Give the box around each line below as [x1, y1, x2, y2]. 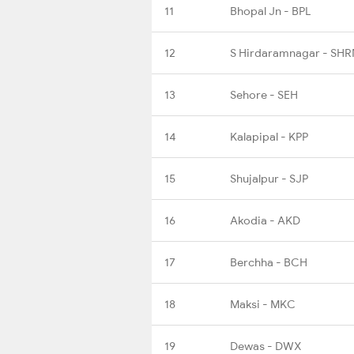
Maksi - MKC [230, 296, 296, 311]
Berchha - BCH [230, 254, 307, 269]
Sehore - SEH [230, 87, 298, 102]
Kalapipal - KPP [230, 129, 308, 144]
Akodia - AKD [230, 213, 300, 228]
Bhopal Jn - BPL [230, 3, 311, 18]
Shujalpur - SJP [230, 171, 308, 186]
